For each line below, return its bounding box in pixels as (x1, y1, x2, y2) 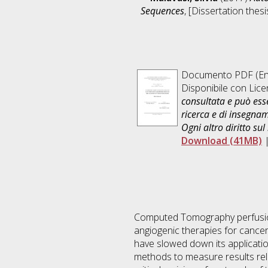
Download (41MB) (181, 134, 262, 148)
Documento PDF (181, 68, 253, 82)
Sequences (140, 4, 184, 18)
